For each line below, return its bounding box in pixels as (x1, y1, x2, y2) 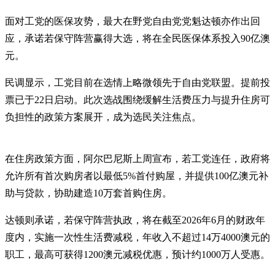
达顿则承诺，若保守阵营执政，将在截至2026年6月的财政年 (5, 215, 265, 226)
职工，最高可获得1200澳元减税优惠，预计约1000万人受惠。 (5, 249, 270, 260)
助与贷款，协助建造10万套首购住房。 (5, 188, 172, 199)
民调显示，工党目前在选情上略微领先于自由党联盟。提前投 (5, 77, 270, 88)
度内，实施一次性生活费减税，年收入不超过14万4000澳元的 (5, 232, 270, 243)
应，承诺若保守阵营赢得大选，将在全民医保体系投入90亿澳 (5, 33, 270, 44)
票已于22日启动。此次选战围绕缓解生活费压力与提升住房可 (5, 95, 270, 106)
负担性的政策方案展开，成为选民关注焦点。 (5, 112, 201, 123)
